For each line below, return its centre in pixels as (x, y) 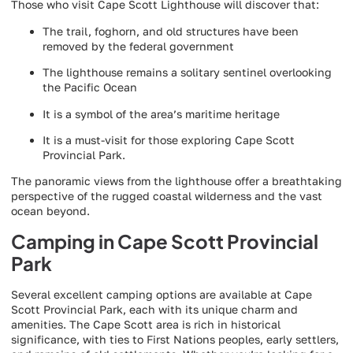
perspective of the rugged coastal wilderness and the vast (167, 196)
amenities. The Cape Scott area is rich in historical (146, 324)
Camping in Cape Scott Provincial (165, 241)
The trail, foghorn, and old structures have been (171, 31)
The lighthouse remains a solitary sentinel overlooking (187, 72)
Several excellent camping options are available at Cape (162, 294)
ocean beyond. (50, 211)
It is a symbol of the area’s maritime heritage (161, 113)
